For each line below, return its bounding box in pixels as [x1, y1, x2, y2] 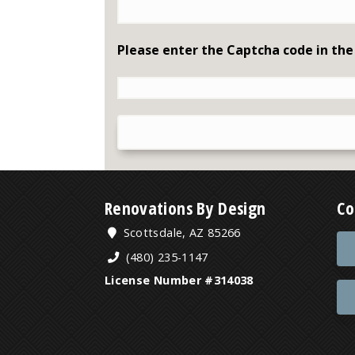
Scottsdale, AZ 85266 [120, 224, 241, 240]
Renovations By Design [105, 197, 266, 220]
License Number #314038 [105, 272, 254, 288]
